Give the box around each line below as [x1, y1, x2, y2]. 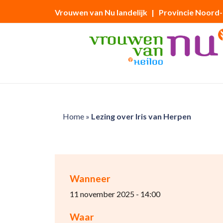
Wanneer [69, 173, 111, 184]
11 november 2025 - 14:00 [69, 189, 160, 199]
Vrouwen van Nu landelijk [54, 7, 147, 17]
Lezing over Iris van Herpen [91, 111, 191, 121]
